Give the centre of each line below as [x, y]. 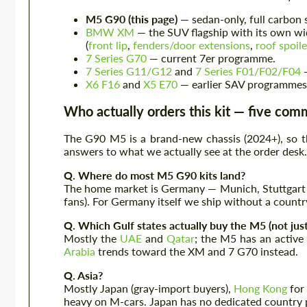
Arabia [79, 251]
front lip [108, 45]
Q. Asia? [83, 275]
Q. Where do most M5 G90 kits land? [155, 175]
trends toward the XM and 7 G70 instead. [197, 251]
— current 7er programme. [211, 58]
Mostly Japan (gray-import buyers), [149, 288]
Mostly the [92, 238]
